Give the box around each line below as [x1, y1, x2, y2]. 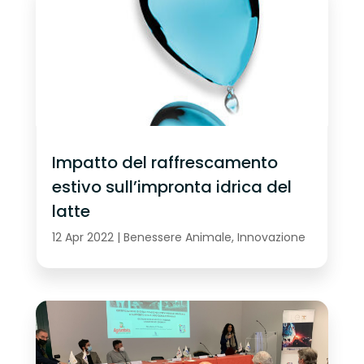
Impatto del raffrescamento [51, 150, 278, 174]
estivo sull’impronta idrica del [51, 175, 292, 198]
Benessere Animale [123, 228, 232, 245]
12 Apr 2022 [51, 228, 114, 245]
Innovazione [236, 228, 305, 245]
